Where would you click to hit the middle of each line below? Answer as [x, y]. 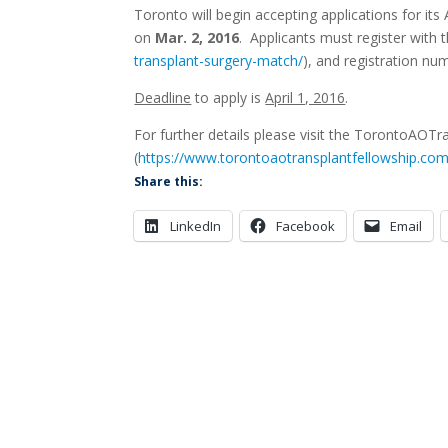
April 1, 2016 [305, 97]
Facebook [306, 226]
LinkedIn [196, 226]
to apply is [228, 97]
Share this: [169, 181]
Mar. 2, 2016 [197, 37]
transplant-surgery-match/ [219, 60]
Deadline [163, 97]
